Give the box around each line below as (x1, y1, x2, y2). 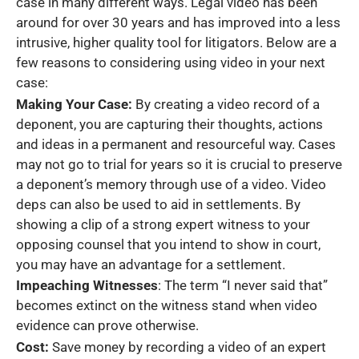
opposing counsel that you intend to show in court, (16, 236, 321, 252)
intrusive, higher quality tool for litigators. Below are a (16, 34, 337, 50)
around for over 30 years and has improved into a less (16, 14, 341, 30)
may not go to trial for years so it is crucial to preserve (16, 155, 342, 172)
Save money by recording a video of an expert (49, 339, 326, 356)
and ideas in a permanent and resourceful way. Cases (16, 135, 336, 152)
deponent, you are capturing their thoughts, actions (16, 115, 323, 132)
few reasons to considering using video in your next (16, 54, 325, 71)
